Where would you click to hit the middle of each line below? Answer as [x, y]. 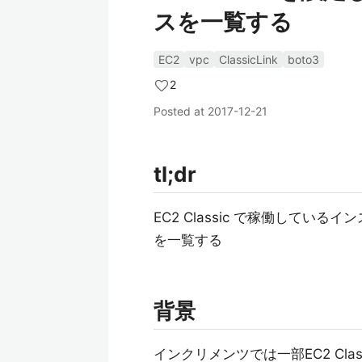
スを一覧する [223, 22]
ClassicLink [248, 59]
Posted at [181, 111]
